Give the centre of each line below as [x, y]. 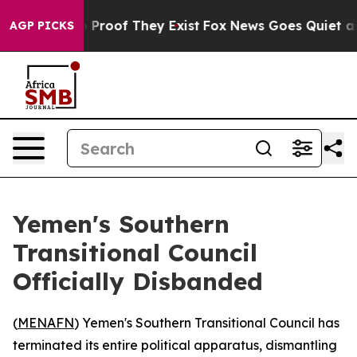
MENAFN [46, 323]
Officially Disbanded [138, 281]
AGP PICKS [42, 25]
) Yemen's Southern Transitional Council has [207, 323]
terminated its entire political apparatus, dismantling [175, 345]
